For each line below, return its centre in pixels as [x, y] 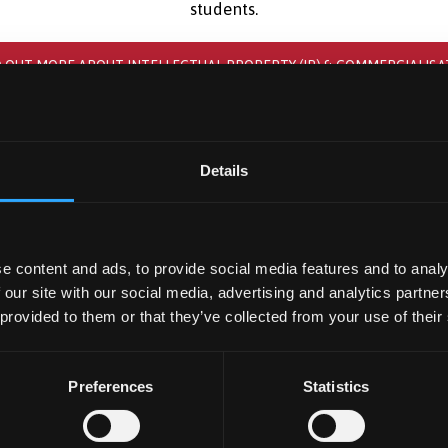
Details [224, 170]
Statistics [336, 386]
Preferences [111, 386]
